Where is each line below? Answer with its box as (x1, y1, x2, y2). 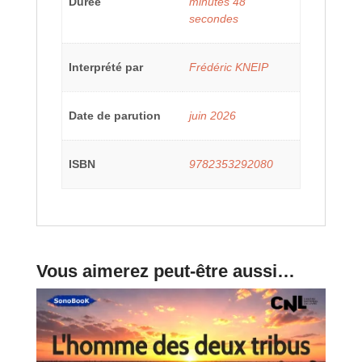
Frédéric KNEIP (189, 61, 268, 74)
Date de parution (69, 109, 161, 122)
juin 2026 (189, 109, 236, 122)
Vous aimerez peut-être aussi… (36, 261, 295, 281)
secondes (189, 12, 238, 25)
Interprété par (69, 61, 143, 74)
